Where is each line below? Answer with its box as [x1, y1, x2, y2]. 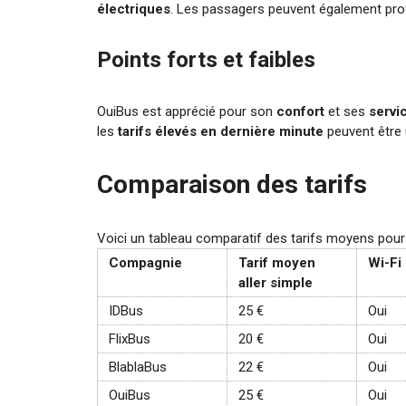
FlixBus [109, 330, 151, 347]
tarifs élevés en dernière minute [118, 122, 324, 140]
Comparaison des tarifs [97, 169, 368, 199]
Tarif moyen [238, 254, 316, 271]
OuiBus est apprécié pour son [97, 102, 277, 120]
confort [276, 102, 325, 120]
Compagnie [109, 254, 183, 271]
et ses [324, 102, 370, 120]
